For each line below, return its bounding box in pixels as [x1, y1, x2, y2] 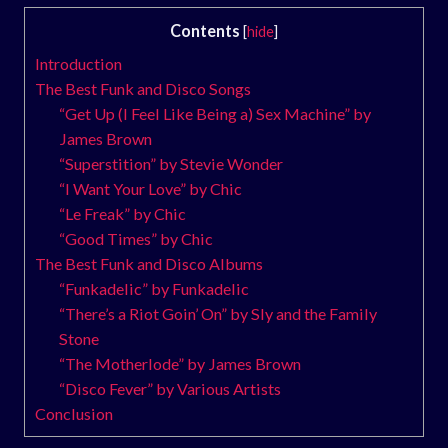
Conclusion [35, 403, 113, 423]
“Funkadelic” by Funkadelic [59, 278, 250, 298]
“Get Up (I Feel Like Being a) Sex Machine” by [59, 103, 372, 123]
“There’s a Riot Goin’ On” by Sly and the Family [59, 303, 378, 323]
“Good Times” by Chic [59, 228, 214, 248]
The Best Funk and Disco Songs [35, 78, 251, 98]
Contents [170, 20, 240, 40]
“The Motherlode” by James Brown [59, 353, 302, 373]
